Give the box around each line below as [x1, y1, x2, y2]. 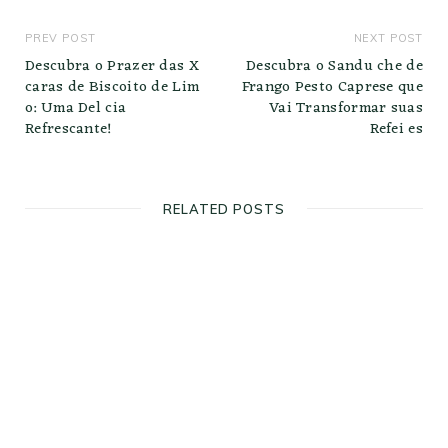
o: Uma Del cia [25, 95, 127, 123]
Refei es [369, 116, 423, 144]
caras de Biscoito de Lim [25, 74, 200, 102]
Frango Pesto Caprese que [241, 74, 423, 102]
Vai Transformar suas [268, 95, 423, 123]
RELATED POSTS [163, 201, 285, 218]
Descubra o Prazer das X [25, 53, 199, 81]
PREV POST [25, 31, 96, 46]
